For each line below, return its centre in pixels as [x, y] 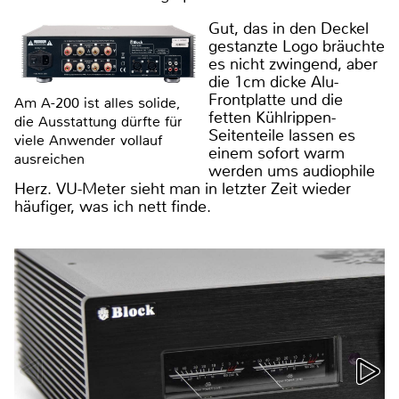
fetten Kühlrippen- [272, 118]
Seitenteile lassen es [281, 136]
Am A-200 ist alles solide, [98, 103]
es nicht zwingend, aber [293, 65]
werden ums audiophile [291, 171]
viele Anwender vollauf [88, 141]
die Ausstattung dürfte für [98, 122]
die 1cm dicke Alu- [273, 82]
